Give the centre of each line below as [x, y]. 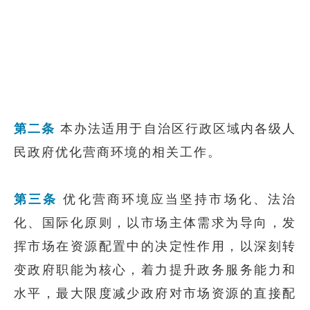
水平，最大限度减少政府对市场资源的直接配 [155, 293]
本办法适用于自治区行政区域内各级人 [176, 129]
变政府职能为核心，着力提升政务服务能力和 [155, 270]
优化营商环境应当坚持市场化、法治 [177, 199]
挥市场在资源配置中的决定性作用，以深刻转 [155, 246]
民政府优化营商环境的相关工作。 [118, 152]
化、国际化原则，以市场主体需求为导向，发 [155, 223]
